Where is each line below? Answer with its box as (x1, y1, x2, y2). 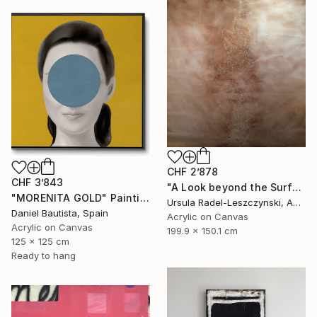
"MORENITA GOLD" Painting (139, 192, 149, 204)
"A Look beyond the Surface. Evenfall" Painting (292, 181, 301, 194)
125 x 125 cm (11, 236, 69, 248)
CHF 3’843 (11, 176, 64, 189)
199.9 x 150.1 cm (167, 225, 238, 237)
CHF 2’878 (167, 166, 219, 178)
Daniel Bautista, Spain (11, 207, 108, 219)
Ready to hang (11, 250, 76, 262)
